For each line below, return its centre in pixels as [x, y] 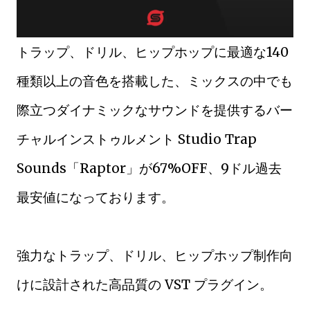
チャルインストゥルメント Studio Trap [137, 139]
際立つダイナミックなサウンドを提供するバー [155, 110]
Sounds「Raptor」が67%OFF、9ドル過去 [149, 168]
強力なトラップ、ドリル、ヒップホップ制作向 [155, 255]
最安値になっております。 [95, 197]
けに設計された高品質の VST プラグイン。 [145, 284]
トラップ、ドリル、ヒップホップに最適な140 [153, 52]
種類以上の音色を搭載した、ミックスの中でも [155, 81]
